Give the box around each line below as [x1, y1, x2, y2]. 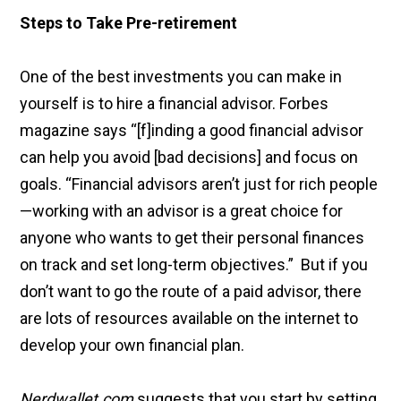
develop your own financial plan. [20, 336, 245, 355]
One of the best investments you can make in [20, 67, 343, 87]
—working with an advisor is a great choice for [20, 201, 344, 221]
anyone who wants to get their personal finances [20, 228, 365, 248]
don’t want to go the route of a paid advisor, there [20, 282, 363, 302]
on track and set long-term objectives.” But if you [20, 255, 369, 275]
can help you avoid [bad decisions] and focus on [20, 148, 359, 167]
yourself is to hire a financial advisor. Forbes [20, 94, 329, 114]
